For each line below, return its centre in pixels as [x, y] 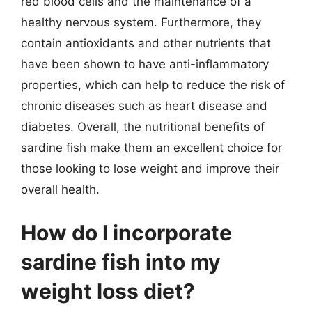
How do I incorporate [126, 232]
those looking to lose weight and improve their [150, 169]
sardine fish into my [121, 262]
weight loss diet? [108, 291]
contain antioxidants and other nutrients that [146, 43]
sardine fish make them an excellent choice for [151, 148]
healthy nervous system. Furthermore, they [141, 22]
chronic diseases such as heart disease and [144, 106]
